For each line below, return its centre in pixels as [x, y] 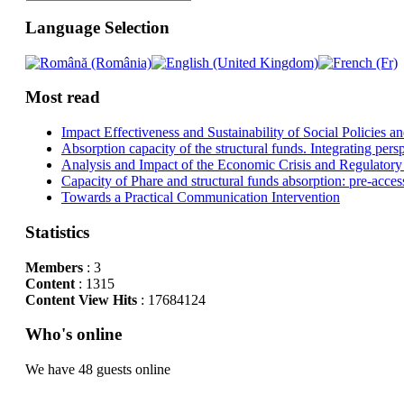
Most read [62, 97]
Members [54, 267]
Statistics [57, 232]
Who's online [73, 335]
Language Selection [97, 28]
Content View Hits [81, 299]
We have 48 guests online [97, 370]
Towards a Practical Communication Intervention [200, 197]
